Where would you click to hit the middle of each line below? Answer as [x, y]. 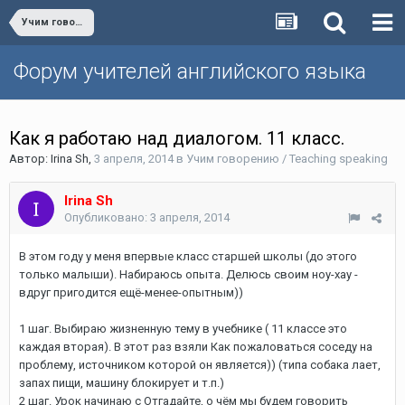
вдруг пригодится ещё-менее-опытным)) [131, 292]
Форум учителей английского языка [190, 71]
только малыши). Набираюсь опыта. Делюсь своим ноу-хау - [188, 274]
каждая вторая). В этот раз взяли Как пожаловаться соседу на [196, 347]
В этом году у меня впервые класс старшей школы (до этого [188, 256]
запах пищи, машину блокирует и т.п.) [122, 383]
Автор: [30, 159]
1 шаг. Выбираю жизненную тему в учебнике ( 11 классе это [183, 329]
